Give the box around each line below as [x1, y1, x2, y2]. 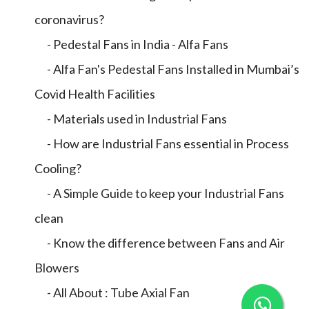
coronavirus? [34, 12, 104, 27]
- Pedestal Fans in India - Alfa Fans [34, 37, 228, 52]
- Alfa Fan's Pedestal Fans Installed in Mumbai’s [34, 61, 299, 77]
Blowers [34, 260, 79, 275]
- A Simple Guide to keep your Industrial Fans [34, 186, 284, 201]
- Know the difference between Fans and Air [34, 235, 285, 250]
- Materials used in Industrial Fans [34, 111, 227, 126]
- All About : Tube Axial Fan [34, 285, 190, 300]
